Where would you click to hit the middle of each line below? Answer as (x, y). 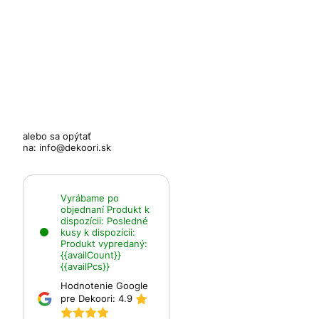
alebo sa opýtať (57, 136)
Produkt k (128, 210)
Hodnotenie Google (104, 286)
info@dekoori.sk (75, 148)
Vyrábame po (90, 198)
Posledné (127, 221)
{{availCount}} (91, 255)
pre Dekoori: (89, 299)
